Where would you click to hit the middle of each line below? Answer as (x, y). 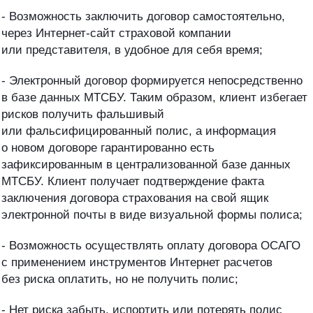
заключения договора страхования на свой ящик (135, 198)
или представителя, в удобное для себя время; (132, 50)
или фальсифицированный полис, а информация (139, 131)
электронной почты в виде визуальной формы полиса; (152, 214)
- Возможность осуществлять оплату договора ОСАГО (151, 245)
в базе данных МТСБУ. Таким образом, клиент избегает (154, 97)
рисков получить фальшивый (83, 114)
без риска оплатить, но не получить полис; (120, 279)
